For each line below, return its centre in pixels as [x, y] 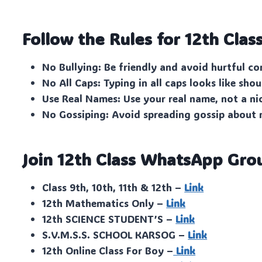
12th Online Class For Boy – [108, 250]
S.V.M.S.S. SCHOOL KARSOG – [115, 234]
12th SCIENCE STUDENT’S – [109, 218]
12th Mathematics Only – [104, 203]
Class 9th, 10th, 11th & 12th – [113, 187]
